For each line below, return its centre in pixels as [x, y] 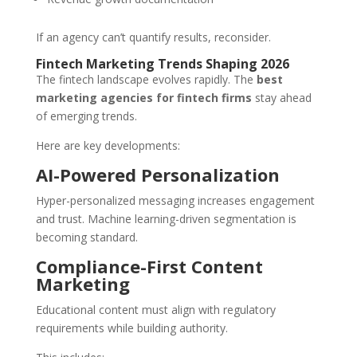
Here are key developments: [108, 146]
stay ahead [281, 98]
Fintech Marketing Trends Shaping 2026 [162, 64]
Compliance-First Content [149, 267]
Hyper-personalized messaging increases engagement [175, 201]
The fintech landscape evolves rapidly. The [146, 80]
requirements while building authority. [131, 328]
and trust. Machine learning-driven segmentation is [166, 219]
